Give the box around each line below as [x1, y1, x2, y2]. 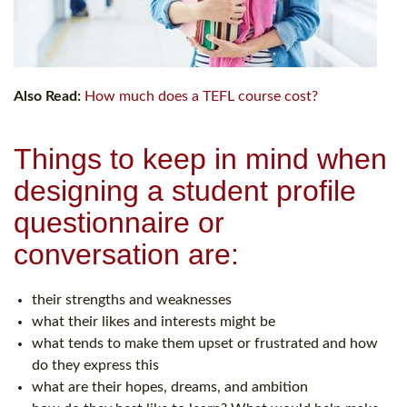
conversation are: [14, 237, 239, 271]
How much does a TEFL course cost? [84, 88, 318, 104]
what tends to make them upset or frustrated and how [32, 335, 378, 351]
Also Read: [14, 88, 81, 104]
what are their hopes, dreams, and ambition [32, 379, 308, 394]
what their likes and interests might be [32, 313, 275, 329]
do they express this [32, 357, 159, 372]
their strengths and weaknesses [32, 292, 232, 307]
